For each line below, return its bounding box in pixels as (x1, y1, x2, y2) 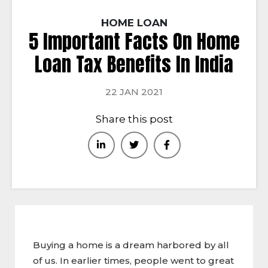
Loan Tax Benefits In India (35, 49, 233, 79)
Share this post (95, 112, 173, 125)
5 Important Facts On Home (28, 26, 240, 56)
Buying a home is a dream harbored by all (33, 239, 229, 251)
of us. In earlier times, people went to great (33, 254, 234, 266)
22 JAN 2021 (105, 86, 163, 98)
